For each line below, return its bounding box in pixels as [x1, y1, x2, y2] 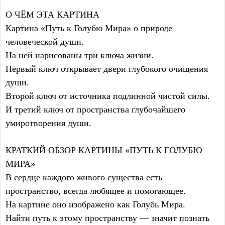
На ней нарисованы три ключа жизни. [6, 50, 154, 61]
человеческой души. [6, 37, 84, 47]
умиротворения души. [6, 118, 91, 129]
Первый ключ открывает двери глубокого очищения [6, 64, 208, 74]
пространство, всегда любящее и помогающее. [6, 186, 186, 196]
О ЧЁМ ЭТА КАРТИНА [6, 10, 99, 20]
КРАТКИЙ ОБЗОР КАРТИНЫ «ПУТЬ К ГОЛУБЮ [6, 145, 202, 156]
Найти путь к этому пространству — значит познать [6, 213, 209, 223]
